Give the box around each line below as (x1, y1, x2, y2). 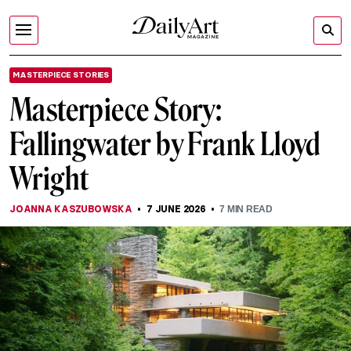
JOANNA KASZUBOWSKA (9, 203, 132, 215)
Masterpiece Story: (9, 91, 223, 128)
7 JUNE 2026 (147, 203, 206, 215)
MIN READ (225, 204, 273, 215)
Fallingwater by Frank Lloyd (9, 125, 321, 163)
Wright (9, 160, 89, 197)
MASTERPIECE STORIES (13, 70, 110, 80)
